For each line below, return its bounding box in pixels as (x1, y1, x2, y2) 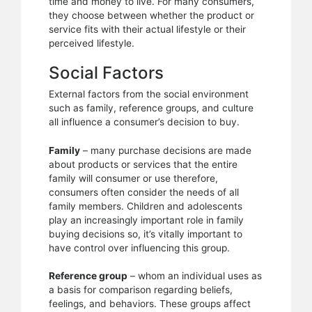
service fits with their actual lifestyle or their (49, 23, 246, 35)
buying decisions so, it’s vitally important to (49, 228, 242, 240)
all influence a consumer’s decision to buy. (49, 116, 240, 128)
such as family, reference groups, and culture (49, 102, 253, 114)
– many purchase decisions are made (80, 144, 251, 156)
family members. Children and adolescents (49, 200, 242, 212)
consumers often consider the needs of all (49, 186, 239, 198)
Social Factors (49, 63, 164, 84)
